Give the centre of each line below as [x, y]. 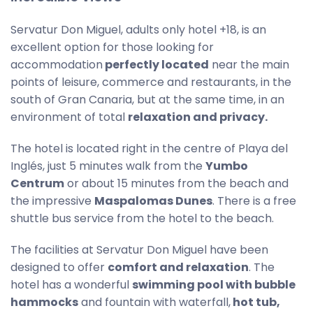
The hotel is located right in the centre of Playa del [149, 148]
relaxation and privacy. [198, 117]
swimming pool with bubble [214, 285]
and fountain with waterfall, [154, 302]
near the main [249, 65]
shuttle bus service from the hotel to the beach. [142, 218]
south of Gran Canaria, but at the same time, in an [147, 100]
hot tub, [255, 302]
